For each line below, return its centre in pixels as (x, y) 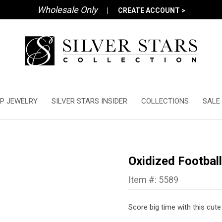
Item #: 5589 (153, 180)
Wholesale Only (67, 10)
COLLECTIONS (165, 101)
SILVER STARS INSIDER (89, 101)
